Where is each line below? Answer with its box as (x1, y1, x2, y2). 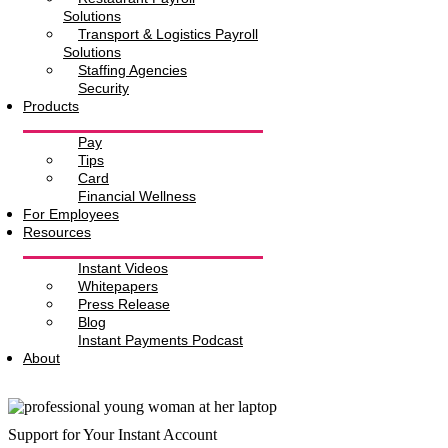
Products (23, 97, 79, 114)
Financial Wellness (78, 187, 196, 204)
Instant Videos (78, 259, 168, 276)
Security (78, 79, 129, 96)
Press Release (78, 295, 170, 312)
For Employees (23, 205, 119, 222)
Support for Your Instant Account (8, 426, 217, 444)
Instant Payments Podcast (78, 331, 243, 348)
